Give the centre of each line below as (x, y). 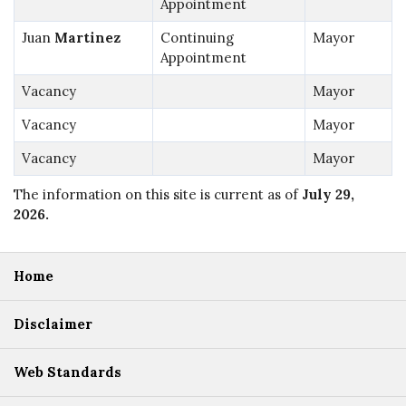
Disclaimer (53, 324)
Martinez (87, 37)
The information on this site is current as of (158, 194)
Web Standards (68, 372)
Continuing (197, 37)
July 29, (328, 194)
